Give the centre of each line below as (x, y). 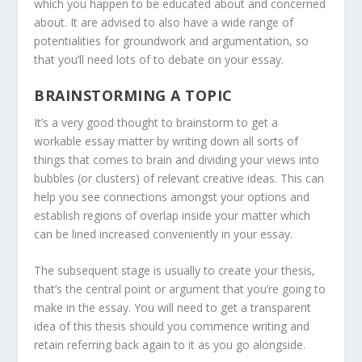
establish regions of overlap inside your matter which (173, 216)
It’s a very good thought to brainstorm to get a (156, 123)
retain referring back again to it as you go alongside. (170, 345)
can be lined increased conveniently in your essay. (164, 234)
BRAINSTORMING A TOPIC (133, 96)
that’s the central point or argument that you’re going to (180, 289)
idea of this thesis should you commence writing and (172, 326)
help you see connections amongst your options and (172, 197)
